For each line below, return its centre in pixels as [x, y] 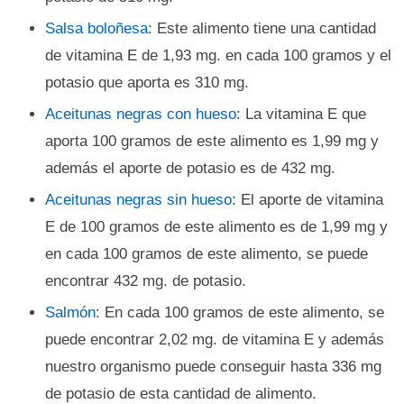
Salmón [70, 312]
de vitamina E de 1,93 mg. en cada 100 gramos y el [218, 55]
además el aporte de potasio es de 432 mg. [190, 168]
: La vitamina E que [301, 114]
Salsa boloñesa [96, 28]
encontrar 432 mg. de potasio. [146, 281]
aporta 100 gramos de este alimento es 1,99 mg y [212, 141]
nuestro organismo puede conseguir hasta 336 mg [213, 367]
